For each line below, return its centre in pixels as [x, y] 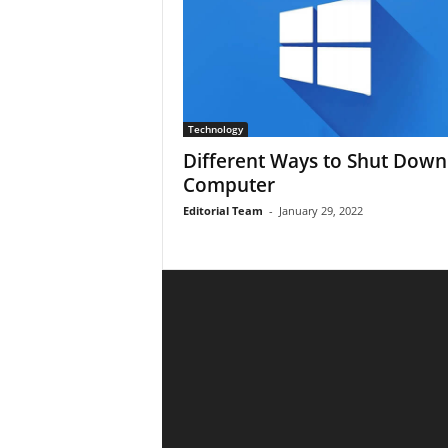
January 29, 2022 [320, 210]
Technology [215, 129]
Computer [228, 185]
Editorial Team [222, 210]
